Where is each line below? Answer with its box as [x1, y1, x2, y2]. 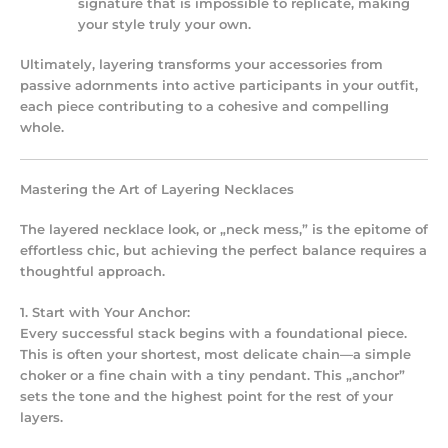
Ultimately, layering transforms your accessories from [20, 57, 383, 73]
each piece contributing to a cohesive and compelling [20, 99, 389, 115]
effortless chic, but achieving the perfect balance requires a [20, 242, 427, 258]
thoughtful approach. [20, 263, 165, 279]
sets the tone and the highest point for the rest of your [20, 389, 393, 405]
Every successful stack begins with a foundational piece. [20, 326, 407, 342]
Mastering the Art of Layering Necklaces [20, 181, 298, 197]
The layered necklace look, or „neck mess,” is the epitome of [20, 221, 428, 237]
